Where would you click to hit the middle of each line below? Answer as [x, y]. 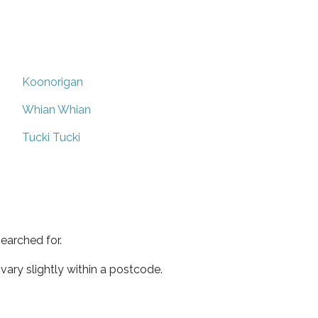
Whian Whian [56, 109]
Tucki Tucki [51, 137]
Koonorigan [53, 82]
